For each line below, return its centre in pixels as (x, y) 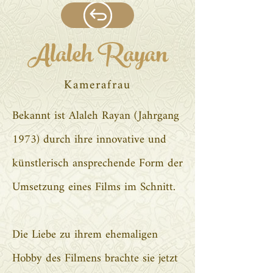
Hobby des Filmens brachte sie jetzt (95, 259)
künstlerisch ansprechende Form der (97, 164)
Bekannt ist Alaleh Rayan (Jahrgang (96, 116)
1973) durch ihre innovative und (89, 140)
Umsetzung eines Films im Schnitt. (94, 187)
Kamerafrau (97, 86)
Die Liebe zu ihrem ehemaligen (85, 235)
